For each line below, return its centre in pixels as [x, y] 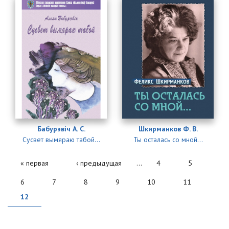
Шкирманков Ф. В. [168, 129]
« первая [35, 163]
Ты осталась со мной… [168, 140]
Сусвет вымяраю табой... [61, 140]
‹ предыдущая [99, 163]
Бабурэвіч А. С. [61, 129]
